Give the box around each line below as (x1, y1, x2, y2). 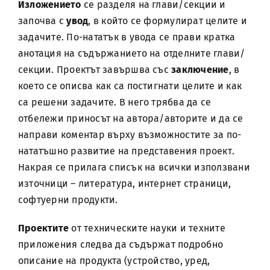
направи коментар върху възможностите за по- (17, 129, 242, 140)
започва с (17, 15, 67, 27)
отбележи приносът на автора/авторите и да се (17, 113, 243, 124)
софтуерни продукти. (17, 194, 118, 206)
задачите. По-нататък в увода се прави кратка (17, 31, 236, 43)
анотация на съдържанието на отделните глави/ (17, 48, 245, 59)
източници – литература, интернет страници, (17, 178, 231, 189)
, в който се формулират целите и (88, 15, 248, 27)
